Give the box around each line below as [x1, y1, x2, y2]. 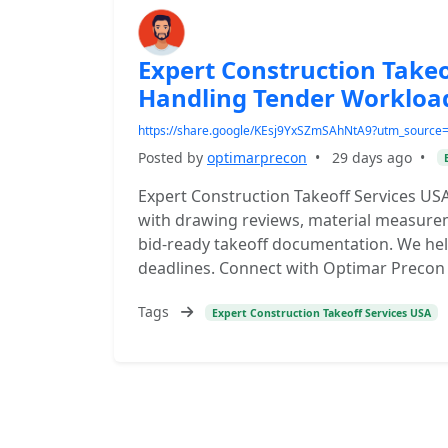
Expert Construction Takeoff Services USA [211, 305, 431, 320]
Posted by [138, 148, 207, 167]
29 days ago [332, 148, 412, 167]
